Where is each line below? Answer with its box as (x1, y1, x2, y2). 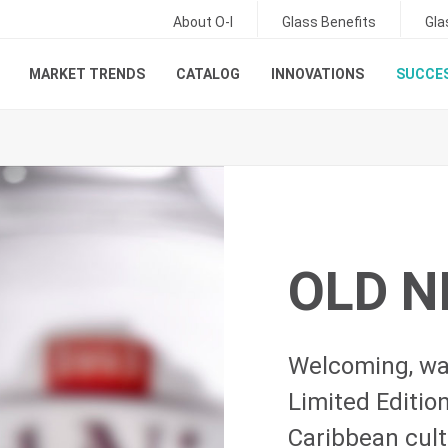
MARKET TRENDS (28, 66, 145, 82)
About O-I (173, 14, 233, 30)
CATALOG (176, 66, 241, 82)
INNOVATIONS (271, 66, 365, 82)
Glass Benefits (282, 14, 376, 30)
